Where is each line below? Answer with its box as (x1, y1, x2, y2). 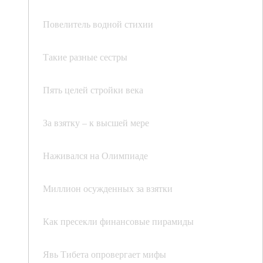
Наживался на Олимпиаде (43, 149, 148, 162)
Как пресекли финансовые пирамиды (43, 215, 194, 228)
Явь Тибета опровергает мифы (43, 248, 166, 261)
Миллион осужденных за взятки (43, 182, 173, 195)
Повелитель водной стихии (43, 18, 153, 31)
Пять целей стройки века (43, 83, 143, 96)
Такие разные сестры (43, 50, 127, 63)
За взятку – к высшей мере (43, 116, 149, 129)
